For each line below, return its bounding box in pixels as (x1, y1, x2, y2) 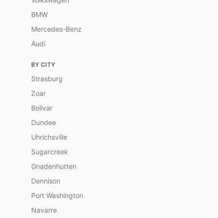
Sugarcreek (31, 147, 68, 156)
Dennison (31, 177, 60, 185)
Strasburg (31, 74, 63, 83)
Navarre (31, 206, 57, 214)
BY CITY (31, 61, 55, 68)
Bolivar (31, 104, 53, 112)
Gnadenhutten (31, 162, 76, 170)
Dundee (31, 118, 56, 127)
